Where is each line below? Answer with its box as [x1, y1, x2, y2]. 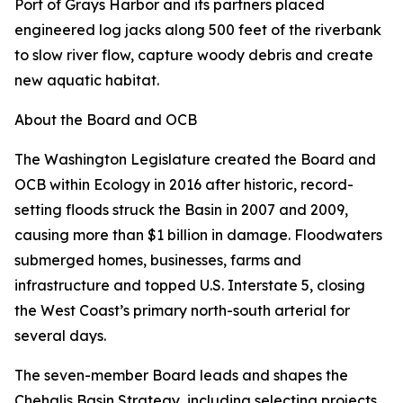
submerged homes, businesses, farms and [14, 251, 301, 269]
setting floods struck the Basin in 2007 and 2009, [14, 201, 348, 219]
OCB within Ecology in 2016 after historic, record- [14, 175, 354, 193]
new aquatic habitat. [14, 71, 159, 89]
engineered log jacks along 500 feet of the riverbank [14, 21, 381, 39]
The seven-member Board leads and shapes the [14, 366, 348, 384]
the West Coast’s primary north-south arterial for [14, 301, 350, 319]
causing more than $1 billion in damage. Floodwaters [14, 226, 382, 244]
